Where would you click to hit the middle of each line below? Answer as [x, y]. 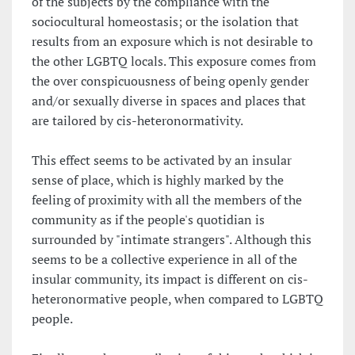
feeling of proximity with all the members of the [167, 200]
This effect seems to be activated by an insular [162, 160]
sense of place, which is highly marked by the [158, 180]
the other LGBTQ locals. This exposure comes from [174, 61]
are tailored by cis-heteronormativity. [137, 121]
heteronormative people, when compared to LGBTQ [177, 299]
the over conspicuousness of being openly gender [170, 81]
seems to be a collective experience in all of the [164, 260]
